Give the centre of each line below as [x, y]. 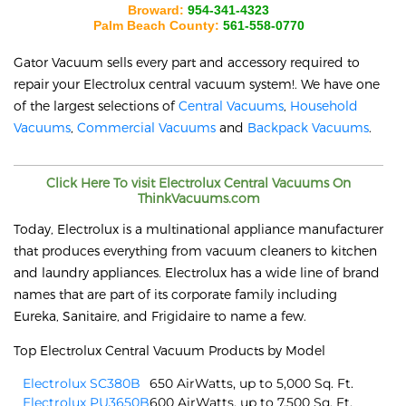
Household [324, 106]
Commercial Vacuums [146, 128]
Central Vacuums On [287, 183]
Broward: [158, 10]
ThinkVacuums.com [198, 198]
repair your [48, 84]
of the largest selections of [96, 106]
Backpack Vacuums [308, 128]
